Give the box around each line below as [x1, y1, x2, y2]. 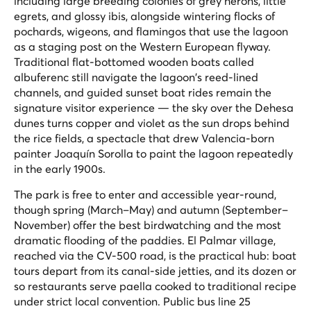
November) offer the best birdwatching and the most [14, 217, 281, 232]
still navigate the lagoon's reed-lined [69, 69, 258, 84]
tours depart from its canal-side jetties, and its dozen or [14, 263, 296, 278]
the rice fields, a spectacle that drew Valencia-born [14, 131, 274, 145]
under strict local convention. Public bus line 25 [14, 294, 251, 308]
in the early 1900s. [14, 161, 106, 176]
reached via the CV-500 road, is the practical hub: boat [14, 248, 296, 262]
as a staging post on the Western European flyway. [14, 39, 271, 53]
